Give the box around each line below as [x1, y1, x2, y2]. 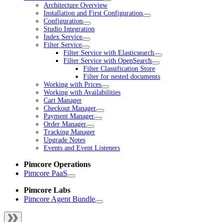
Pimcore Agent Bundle [24, 195, 95, 204]
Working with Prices [44, 81, 101, 89]
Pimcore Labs [24, 186, 70, 195]
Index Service [44, 33, 82, 41]
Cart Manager [44, 97, 82, 105]
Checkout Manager [44, 105, 96, 112]
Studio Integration [44, 25, 95, 33]
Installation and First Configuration [44, 9, 143, 17]
